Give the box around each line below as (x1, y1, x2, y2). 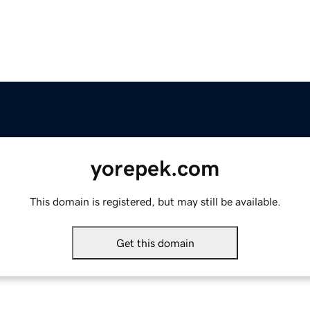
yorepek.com (91, 157, 219, 180)
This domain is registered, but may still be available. (29, 196, 281, 208)
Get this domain (116, 237, 194, 249)
